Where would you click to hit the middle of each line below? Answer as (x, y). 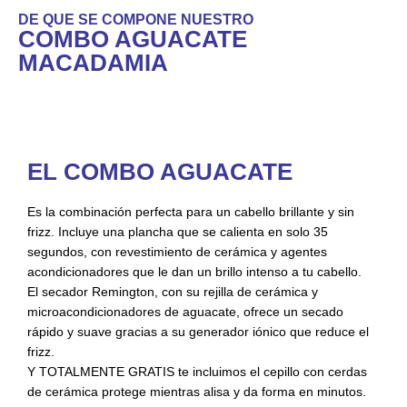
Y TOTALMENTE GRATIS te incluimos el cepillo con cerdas (197, 372)
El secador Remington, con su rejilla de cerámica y (173, 292)
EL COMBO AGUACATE (160, 172)
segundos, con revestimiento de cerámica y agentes (177, 252)
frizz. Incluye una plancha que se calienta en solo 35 (178, 232)
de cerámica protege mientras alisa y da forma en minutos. (197, 392)
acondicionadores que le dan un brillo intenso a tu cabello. (194, 272)
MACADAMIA (93, 63)
